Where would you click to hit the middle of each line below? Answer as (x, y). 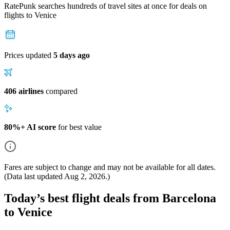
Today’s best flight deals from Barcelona (110, 198)
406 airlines (24, 91)
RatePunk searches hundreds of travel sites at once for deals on (106, 6)
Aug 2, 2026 (85, 176)
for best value (79, 127)
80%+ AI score (30, 127)
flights (15, 15)
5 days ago (72, 55)
